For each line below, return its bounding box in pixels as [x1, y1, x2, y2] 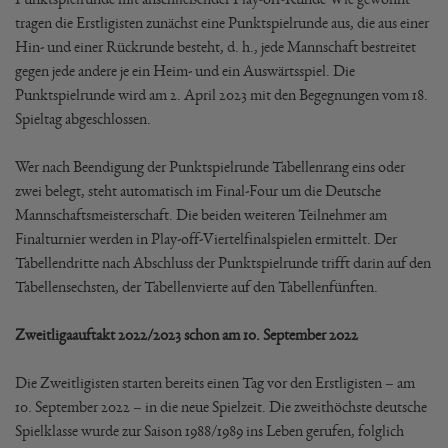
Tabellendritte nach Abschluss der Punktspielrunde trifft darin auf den [15, 254, 431, 271]
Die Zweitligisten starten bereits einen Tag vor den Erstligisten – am [15, 374, 415, 391]
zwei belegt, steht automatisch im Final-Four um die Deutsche [15, 182, 381, 199]
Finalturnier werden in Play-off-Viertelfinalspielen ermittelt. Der [15, 230, 397, 247]
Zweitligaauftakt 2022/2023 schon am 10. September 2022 [15, 326, 358, 343]
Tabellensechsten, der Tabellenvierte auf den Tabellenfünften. [15, 278, 378, 295]
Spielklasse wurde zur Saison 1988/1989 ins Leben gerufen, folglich [15, 422, 404, 439]
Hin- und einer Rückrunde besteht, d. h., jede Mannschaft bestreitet [15, 38, 416, 55]
